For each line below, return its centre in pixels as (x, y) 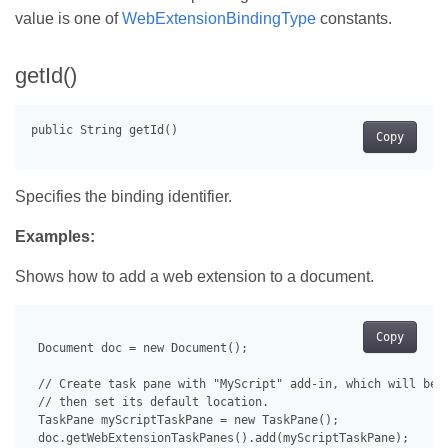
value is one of (68, 19)
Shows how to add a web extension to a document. (194, 277)
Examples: (55, 237)
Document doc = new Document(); (139, 348)
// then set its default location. (150, 402)
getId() (46, 76)
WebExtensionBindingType (219, 19)
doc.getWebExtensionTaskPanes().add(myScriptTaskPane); (220, 438)
